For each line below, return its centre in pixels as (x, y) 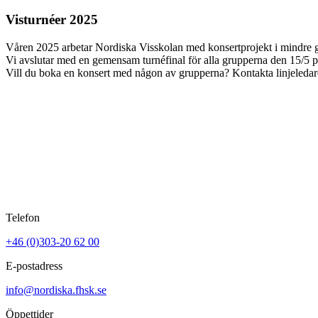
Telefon (23, 217)
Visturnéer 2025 (52, 20)
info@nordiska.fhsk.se (56, 290)
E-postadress (34, 265)
